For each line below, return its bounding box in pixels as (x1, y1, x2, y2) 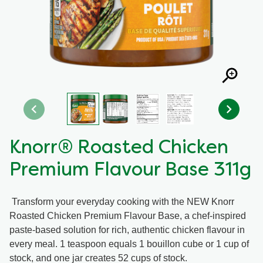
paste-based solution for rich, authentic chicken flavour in (9, 224, 245, 234)
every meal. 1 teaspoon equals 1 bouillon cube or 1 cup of (9, 238, 249, 248)
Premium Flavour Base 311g (9, 161, 251, 180)
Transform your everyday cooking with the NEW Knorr (9, 195, 234, 206)
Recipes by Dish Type (9, 1, 118, 13)
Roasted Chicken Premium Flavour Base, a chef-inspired (9, 210, 246, 220)
